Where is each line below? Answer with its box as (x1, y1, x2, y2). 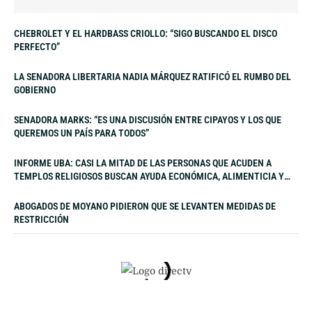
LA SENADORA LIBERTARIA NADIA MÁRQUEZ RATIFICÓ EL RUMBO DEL (14, 70, 291, 82)
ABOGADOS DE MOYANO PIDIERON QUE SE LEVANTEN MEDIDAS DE (14, 200, 276, 212)
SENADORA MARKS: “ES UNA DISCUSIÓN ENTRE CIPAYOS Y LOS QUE (14, 114, 281, 125)
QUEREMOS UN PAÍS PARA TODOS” (14, 127, 149, 139)
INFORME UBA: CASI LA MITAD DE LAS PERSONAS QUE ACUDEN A (14, 157, 272, 169)
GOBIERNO (14, 84, 56, 95)
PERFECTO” (14, 40, 60, 52)
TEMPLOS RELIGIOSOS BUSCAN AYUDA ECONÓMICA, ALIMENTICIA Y (14, 170, 284, 182)
